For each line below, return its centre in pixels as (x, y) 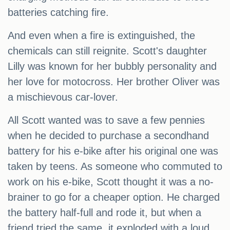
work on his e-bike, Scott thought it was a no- (111, 182)
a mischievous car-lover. (63, 97)
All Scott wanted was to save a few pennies (106, 120)
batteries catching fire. (58, 13)
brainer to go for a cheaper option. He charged (114, 197)
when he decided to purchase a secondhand (108, 136)
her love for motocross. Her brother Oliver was (114, 82)
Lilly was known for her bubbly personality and (112, 66)
